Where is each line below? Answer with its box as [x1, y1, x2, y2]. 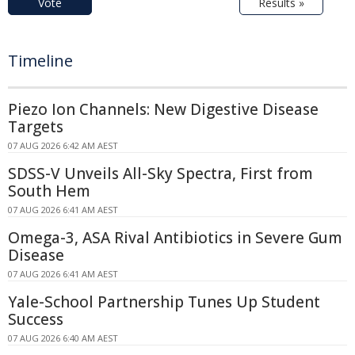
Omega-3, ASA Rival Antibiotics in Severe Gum [8, 227, 342, 249]
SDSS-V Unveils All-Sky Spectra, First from [8, 163, 313, 185]
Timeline [8, 50, 73, 72]
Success [8, 309, 63, 330]
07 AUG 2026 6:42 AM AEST [8, 139, 118, 152]
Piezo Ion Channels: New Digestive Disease [8, 99, 319, 120]
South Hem [8, 181, 90, 202]
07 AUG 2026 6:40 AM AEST [8, 332, 118, 345]
